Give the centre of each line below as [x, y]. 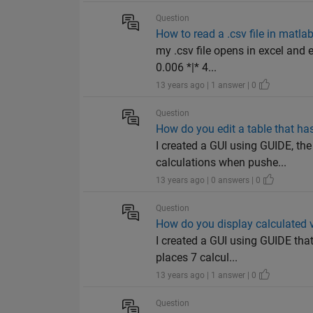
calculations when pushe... [221, 163]
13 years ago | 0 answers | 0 [210, 181]
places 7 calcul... [197, 258]
